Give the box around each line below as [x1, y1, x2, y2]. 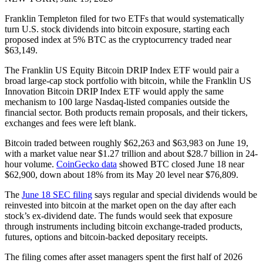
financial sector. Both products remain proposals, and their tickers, [5, 107, 248, 118]
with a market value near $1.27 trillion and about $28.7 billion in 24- [5, 149, 258, 159]
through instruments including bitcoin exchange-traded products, [5, 221, 242, 232]
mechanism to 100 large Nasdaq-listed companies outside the [5, 97, 230, 107]
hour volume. [5, 159, 56, 170]
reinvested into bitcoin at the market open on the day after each [5, 200, 236, 211]
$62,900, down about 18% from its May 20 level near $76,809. [5, 170, 238, 180]
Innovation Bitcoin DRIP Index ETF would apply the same [5, 86, 224, 97]
